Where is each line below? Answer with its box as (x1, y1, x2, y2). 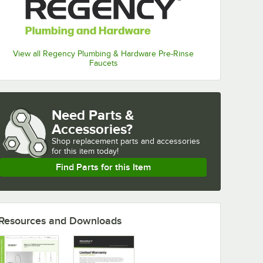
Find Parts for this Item (56, 162, 151, 173)
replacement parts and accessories (73, 137, 200, 146)
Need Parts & (52, 107, 134, 123)
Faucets (89, 59, 118, 68)
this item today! (64, 147, 119, 156)
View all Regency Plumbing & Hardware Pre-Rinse (13, 49, 194, 59)
